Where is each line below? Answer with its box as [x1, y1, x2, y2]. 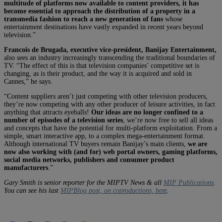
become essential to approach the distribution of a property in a [4, 7, 195, 15]
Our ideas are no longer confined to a [91, 108, 203, 116]
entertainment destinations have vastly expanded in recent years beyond [4, 23, 203, 31]
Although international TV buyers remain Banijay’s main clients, [4, 140, 186, 148]
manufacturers [4, 164, 48, 171]
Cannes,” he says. [4, 77, 53, 85]
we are [186, 140, 207, 148]
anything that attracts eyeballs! [4, 108, 91, 116]
